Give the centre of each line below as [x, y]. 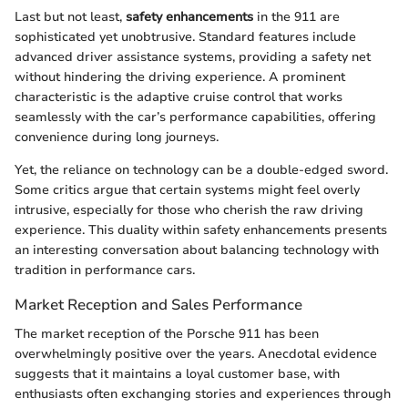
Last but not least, [70, 17]
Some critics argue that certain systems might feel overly [187, 190]
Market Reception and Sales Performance [158, 305]
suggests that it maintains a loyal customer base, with [177, 373]
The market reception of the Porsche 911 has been [167, 333]
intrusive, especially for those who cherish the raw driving [189, 210]
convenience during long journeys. [117, 138]
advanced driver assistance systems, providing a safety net [193, 57]
